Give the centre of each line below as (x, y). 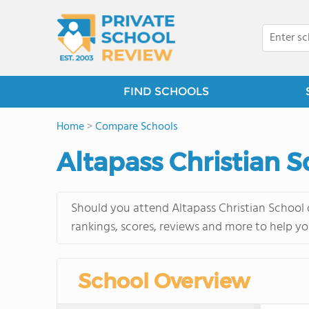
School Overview (164, 281)
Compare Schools (137, 127)
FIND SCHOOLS (166, 91)
